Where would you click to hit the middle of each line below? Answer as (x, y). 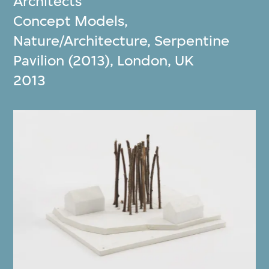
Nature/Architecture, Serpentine (122, 41)
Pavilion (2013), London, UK (104, 61)
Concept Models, (71, 21)
